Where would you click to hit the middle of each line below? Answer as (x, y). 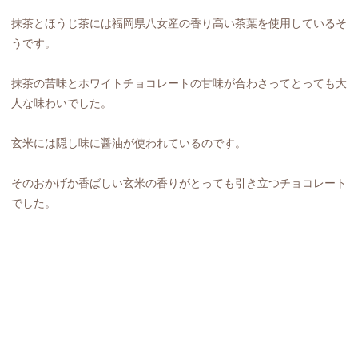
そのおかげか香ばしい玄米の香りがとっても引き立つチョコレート (179, 183)
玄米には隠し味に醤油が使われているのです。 (129, 143)
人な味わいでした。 (62, 103)
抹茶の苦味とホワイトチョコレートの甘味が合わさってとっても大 (179, 83)
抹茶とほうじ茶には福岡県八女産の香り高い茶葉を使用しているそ (179, 23)
